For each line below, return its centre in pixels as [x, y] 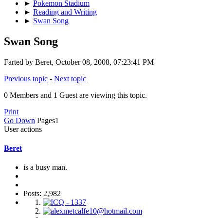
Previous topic [26, 78]
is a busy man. [45, 167]
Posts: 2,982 [42, 194]
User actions [23, 129]
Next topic [70, 78]
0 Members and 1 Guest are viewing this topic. [75, 95]
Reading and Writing [65, 12]
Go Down [19, 120]
